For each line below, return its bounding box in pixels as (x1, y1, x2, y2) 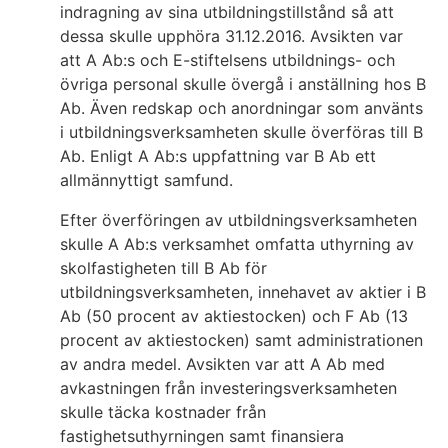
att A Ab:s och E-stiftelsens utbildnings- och (60, 50, 395, 71)
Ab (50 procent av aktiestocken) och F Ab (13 (60, 306, 408, 327)
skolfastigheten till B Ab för (60, 258, 267, 279)
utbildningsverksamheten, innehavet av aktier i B (60, 282, 426, 303)
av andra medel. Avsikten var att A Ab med (60, 354, 385, 375)
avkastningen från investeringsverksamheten (60, 378, 397, 399)
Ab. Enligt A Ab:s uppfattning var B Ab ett (60, 146, 376, 167)
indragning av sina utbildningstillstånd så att (60, 2, 394, 23)
